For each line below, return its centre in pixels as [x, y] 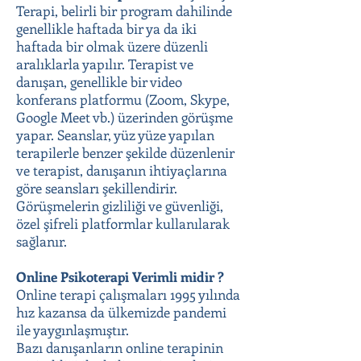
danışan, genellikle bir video [99, 81]
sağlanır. [41, 241]
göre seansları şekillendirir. [97, 188]
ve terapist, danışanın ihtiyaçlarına [122, 170]
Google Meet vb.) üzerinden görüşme [124, 117]
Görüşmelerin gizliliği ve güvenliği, [120, 205]
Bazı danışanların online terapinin [120, 347]
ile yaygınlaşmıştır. [73, 330]
